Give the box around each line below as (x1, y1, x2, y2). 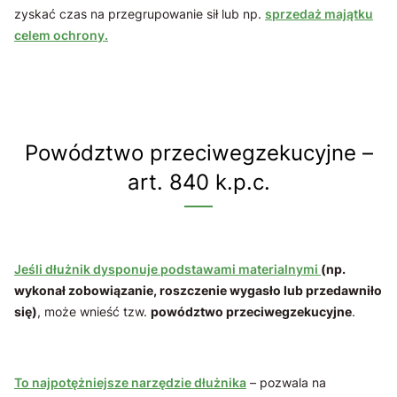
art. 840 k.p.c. (127, 169, 270, 195)
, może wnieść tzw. (37, 304, 151, 319)
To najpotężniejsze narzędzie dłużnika (14, 375, 246, 390)
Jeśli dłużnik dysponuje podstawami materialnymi (14, 261, 321, 276)
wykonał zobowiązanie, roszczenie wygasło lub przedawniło (14, 283, 382, 298)
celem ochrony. (14, 27, 108, 43)
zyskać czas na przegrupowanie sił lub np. (14, 6, 265, 21)
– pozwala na (246, 375, 326, 390)
